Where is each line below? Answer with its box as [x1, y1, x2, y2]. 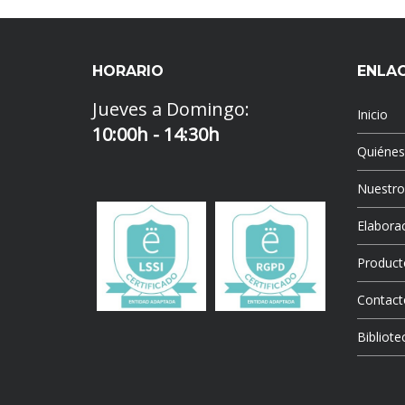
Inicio [356, 106, 388, 124]
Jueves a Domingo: [92, 97, 250, 122]
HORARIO [92, 62, 164, 80]
